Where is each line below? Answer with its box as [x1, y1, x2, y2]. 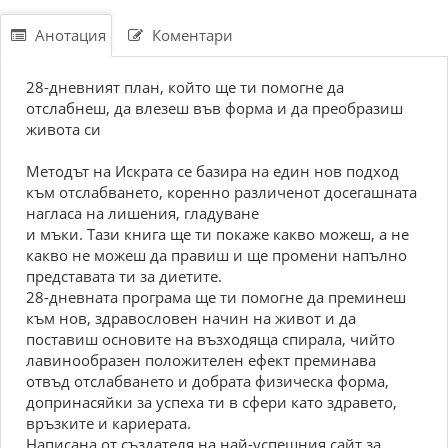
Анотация [31, 25, 106, 45]
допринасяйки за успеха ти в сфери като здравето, [26, 392, 397, 412]
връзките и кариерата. [26, 413, 191, 433]
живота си [26, 119, 101, 139]
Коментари [148, 25, 233, 45]
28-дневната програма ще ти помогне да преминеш [26, 287, 406, 307]
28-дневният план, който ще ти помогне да [26, 77, 344, 97]
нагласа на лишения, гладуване [26, 203, 259, 223]
